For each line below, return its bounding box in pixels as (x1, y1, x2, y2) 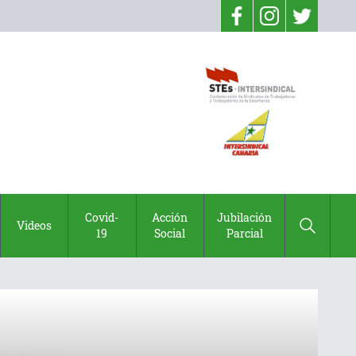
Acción (152, 209, 188, 225)
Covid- (85, 209, 119, 225)
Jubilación (217, 209, 272, 225)
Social (154, 225, 186, 241)
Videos (16, 217, 52, 233)
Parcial (226, 225, 263, 241)
